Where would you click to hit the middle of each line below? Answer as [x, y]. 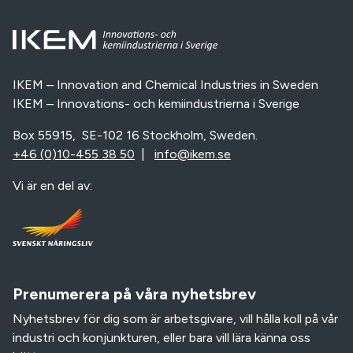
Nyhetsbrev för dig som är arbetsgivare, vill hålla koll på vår [175, 318]
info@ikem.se [193, 154]
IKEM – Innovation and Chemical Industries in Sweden [165, 84]
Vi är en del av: [52, 185]
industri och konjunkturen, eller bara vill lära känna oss [162, 337]
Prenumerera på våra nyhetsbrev [134, 294]
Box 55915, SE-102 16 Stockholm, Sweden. [137, 135]
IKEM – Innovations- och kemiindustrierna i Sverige [156, 103]
